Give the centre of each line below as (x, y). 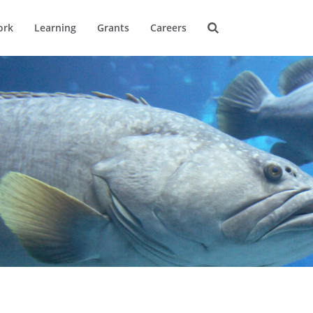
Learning (55, 28)
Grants (113, 28)
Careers (168, 28)
